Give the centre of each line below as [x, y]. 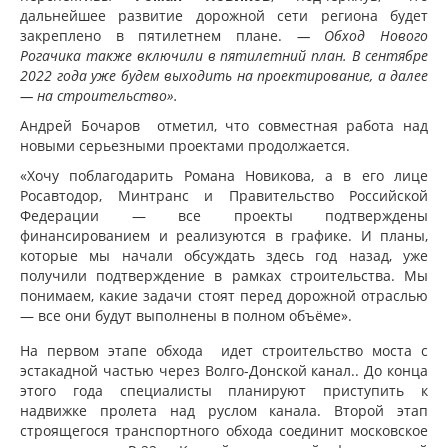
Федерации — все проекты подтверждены [224, 215]
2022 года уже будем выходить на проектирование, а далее [224, 75]
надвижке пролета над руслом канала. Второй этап [224, 410]
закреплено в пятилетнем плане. [151, 35]
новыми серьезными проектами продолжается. [187, 145]
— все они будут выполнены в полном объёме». [186, 315]
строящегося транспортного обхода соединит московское [224, 430]
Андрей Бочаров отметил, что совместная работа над [224, 125]
